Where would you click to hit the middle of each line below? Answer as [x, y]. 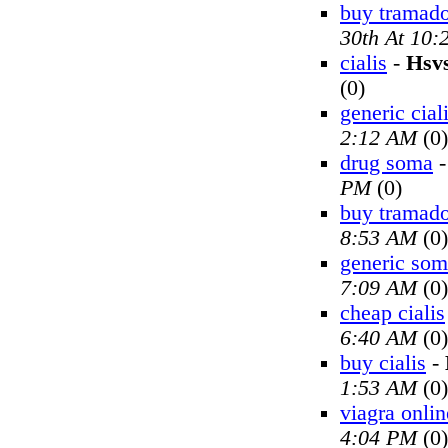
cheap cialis [392, 313]
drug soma [386, 163]
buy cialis [383, 363]
